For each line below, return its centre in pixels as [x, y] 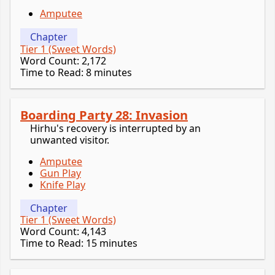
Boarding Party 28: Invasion [104, 115]
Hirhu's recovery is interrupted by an [115, 128]
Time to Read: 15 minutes [79, 243]
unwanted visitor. [70, 140]
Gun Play [60, 173]
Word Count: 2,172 [63, 60]
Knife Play [63, 184]
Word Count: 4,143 [63, 231]
